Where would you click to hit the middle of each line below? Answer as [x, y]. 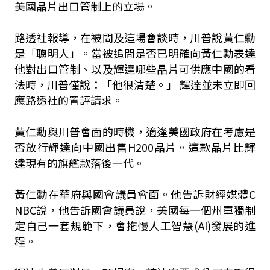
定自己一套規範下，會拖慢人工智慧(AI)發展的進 [135, 225]
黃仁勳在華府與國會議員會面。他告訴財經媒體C [135, 194]
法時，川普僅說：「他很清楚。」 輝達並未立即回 [135, 84]
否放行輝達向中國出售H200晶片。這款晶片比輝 [135, 147]
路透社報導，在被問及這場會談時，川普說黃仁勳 [135, 37]
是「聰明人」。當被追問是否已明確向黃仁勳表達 [135, 53]
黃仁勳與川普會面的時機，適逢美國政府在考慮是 [135, 131]
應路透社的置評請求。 [68, 100]
